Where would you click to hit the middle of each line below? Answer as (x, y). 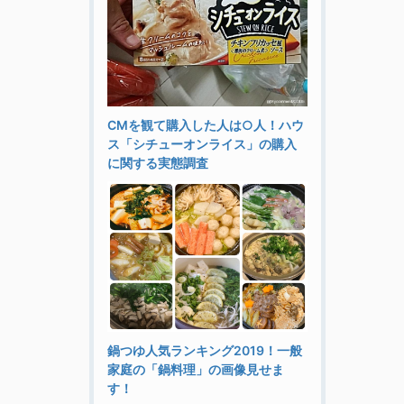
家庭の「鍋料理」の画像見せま (195, 369)
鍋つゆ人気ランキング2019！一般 (204, 350)
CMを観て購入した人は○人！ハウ (205, 124)
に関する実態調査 (157, 162)
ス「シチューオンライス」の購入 (202, 143)
